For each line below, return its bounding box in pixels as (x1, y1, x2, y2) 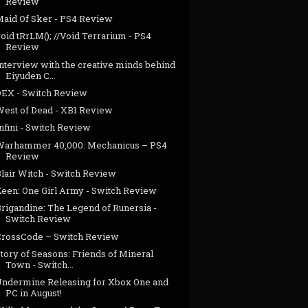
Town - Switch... (5, 258, 74, 271)
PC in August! (5, 287, 63, 300)
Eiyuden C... (5, 69, 56, 82)
